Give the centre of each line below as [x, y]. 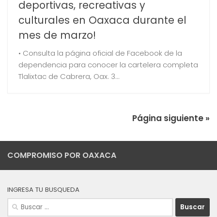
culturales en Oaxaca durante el [102, 20]
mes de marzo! [57, 35]
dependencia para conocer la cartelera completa [108, 65]
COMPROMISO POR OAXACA [62, 155]
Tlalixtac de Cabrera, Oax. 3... [69, 77]
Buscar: [20, 203]
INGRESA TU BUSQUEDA [43, 189]
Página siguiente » [171, 118]
